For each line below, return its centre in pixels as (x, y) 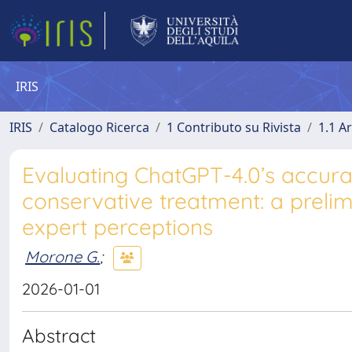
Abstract (59, 335)
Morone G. (62, 256)
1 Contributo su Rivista (234, 127)
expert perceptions (117, 227)
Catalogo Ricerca (99, 127)
